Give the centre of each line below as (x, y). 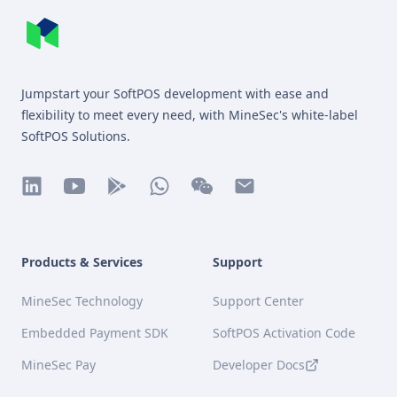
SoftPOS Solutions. (76, 136)
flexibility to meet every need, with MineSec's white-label (190, 115)
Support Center (258, 301)
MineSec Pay (58, 365)
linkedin (47, 207)
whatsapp (181, 207)
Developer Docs (259, 365)
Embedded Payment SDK (95, 333)
